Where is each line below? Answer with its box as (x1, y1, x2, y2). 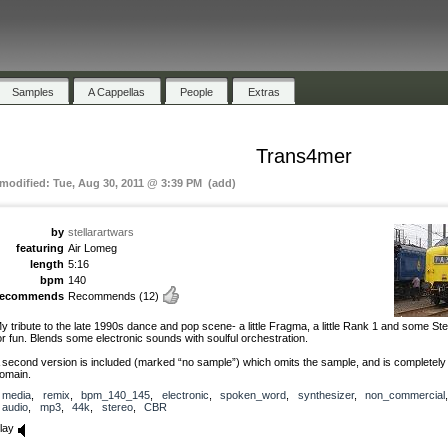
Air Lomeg (68, 241, 117, 254)
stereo (101, 400, 133, 413)
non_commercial (365, 388, 445, 401)
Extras (247, 85, 280, 98)
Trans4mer (256, 144, 353, 167)
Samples (11, 85, 54, 98)
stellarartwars (68, 225, 134, 238)
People (180, 85, 214, 98)
